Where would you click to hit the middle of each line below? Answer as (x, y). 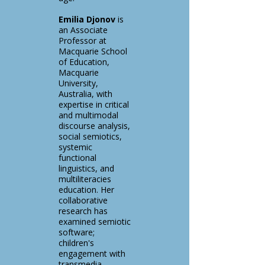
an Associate (83, 30)
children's (76, 243)
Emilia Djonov (87, 19)
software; (77, 232)
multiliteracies (85, 179)
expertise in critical (94, 104)
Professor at (83, 41)
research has (83, 211)
